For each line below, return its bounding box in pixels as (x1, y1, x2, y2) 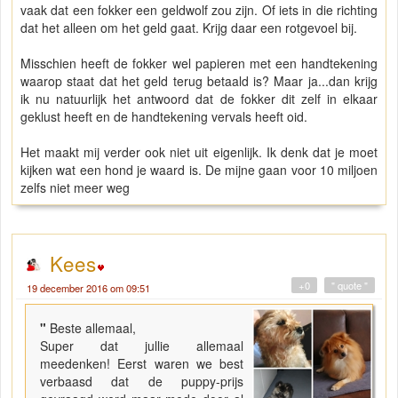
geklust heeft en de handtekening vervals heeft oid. (20, 107, 311, 125)
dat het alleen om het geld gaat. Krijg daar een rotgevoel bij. (20, 18, 361, 36)
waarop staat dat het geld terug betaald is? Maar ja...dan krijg (20, 71, 378, 90)
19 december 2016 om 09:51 (27, 280, 150, 295)
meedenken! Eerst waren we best (40, 354, 244, 372)
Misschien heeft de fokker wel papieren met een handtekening (20, 53, 378, 72)
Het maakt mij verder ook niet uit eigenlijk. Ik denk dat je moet (20, 142, 378, 161)
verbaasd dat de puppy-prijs (40, 371, 244, 390)
